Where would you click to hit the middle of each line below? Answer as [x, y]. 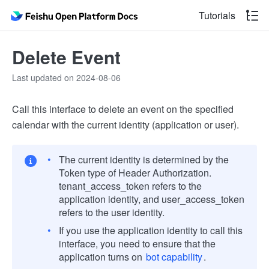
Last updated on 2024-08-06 [66, 77]
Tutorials [217, 15]
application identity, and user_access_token [152, 199]
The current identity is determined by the [144, 159]
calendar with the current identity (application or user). [125, 125]
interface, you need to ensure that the [137, 243]
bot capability [174, 257]
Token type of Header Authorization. [135, 173]
